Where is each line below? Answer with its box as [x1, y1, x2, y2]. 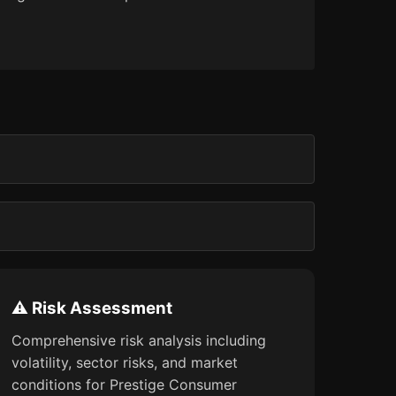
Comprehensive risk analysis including [11, 331, 266, 349]
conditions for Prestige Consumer [11, 376, 237, 393]
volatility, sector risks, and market [11, 354, 238, 371]
